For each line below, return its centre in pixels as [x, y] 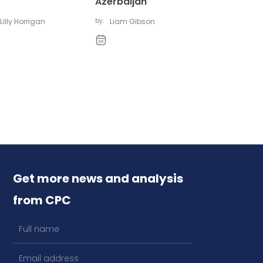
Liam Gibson [132, 21]
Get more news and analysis [98, 178]
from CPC [42, 200]
